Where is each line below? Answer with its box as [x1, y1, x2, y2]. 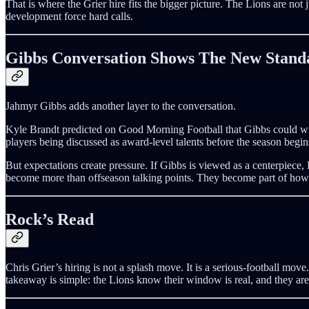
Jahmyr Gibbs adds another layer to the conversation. [6, 100, 236, 112]
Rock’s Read [6, 210, 94, 229]
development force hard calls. [6, 10, 133, 23]
